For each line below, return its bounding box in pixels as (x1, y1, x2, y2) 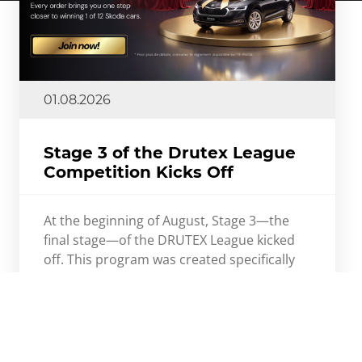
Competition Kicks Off (44, 162, 234, 183)
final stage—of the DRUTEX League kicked (44, 231, 296, 250)
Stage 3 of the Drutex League (44, 143, 297, 163)
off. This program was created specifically (44, 250, 296, 269)
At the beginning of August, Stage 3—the (44, 212, 290, 230)
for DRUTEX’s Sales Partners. (44, 270, 218, 288)
